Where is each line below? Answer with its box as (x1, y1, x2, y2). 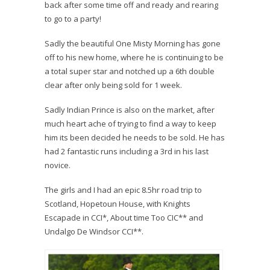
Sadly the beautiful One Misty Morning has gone (45, 38, 221, 49)
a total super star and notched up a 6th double (45, 66, 215, 77)
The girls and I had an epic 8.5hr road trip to (45, 184, 202, 196)
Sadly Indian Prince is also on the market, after (45, 104, 215, 116)
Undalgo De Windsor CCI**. (45, 226, 143, 237)
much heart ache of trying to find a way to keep (45, 118, 216, 130)
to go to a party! (45, 13, 101, 25)
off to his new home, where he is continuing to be (45, 52, 224, 63)
